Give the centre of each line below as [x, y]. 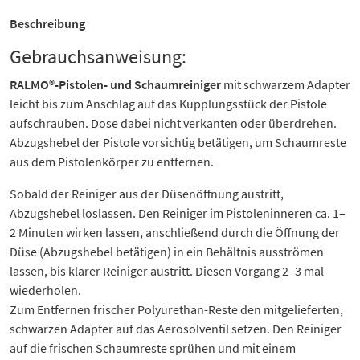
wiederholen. [45, 290]
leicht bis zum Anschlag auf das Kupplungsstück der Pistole [168, 104]
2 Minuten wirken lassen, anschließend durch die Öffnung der [175, 233]
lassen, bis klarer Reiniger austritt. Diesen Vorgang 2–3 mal [167, 271]
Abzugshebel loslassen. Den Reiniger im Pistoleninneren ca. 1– [178, 213]
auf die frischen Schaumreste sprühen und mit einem [153, 348]
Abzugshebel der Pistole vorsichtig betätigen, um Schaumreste [178, 143]
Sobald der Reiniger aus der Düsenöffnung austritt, [147, 194]
